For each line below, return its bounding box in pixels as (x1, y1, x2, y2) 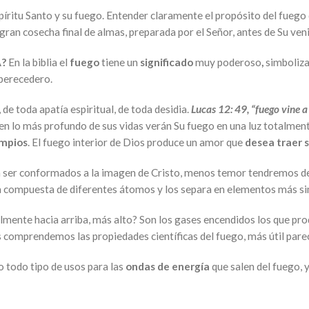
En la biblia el (8, 56, 70, 68)
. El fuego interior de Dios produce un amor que (28, 136, 245, 148)
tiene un (101, 56, 138, 68)
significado (138, 56, 193, 68)
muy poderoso (193, 56, 261, 68)
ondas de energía (126, 260, 210, 272)
